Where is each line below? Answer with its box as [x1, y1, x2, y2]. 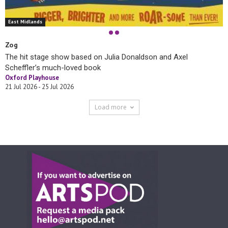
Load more [94, 103, 127, 112]
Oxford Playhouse [5, 73, 59, 82]
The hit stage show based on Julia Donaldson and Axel [5, 52, 188, 62]
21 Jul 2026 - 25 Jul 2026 [5, 82, 74, 92]
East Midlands [8, 18, 42, 25]
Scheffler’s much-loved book [5, 63, 101, 73]
